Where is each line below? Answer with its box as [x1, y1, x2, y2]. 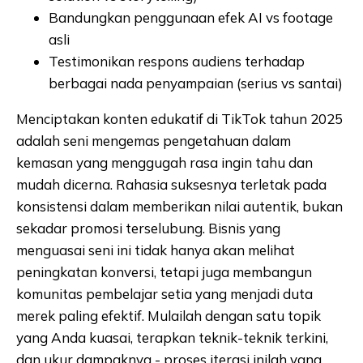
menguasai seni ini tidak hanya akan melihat [16, 241, 295, 258]
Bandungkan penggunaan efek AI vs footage [49, 8, 333, 26]
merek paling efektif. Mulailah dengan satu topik [16, 306, 321, 324]
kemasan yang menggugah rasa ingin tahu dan [16, 153, 313, 171]
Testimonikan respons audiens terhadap [49, 52, 305, 70]
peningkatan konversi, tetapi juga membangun [16, 263, 312, 280]
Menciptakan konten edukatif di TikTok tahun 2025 [16, 109, 343, 127]
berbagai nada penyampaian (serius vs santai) [49, 74, 343, 92]
